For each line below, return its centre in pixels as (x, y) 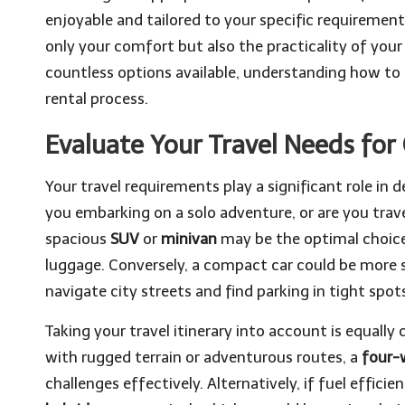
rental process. (97, 99)
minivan (189, 239)
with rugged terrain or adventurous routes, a (203, 357)
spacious (78, 239)
